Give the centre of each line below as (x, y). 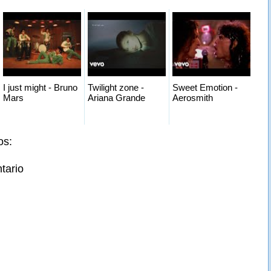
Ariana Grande (116, 97)
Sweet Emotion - (205, 87)
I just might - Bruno (40, 87)
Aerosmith (193, 97)
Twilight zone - (116, 87)
